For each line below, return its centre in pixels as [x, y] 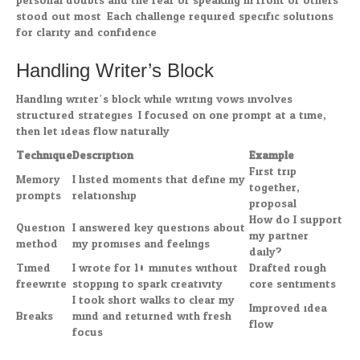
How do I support [296, 220]
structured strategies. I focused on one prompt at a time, [171, 116]
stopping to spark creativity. [148, 284]
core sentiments [292, 284]
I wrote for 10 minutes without [155, 268]
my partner [279, 236]
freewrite [41, 284]
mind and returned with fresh [152, 317]
